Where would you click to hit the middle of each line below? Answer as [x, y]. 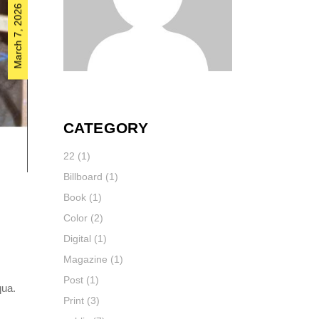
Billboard [83, 176]
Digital [77, 238]
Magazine [85, 259]
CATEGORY [106, 127]
